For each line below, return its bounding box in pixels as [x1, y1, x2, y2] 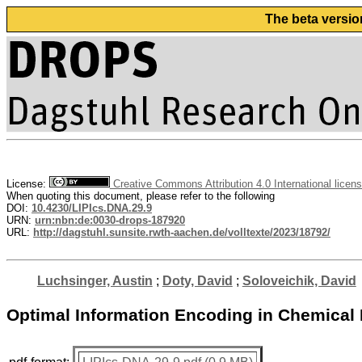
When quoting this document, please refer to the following [6, 190, 275, 202]
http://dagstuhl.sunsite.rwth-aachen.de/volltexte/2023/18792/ [33, 226, 330, 238]
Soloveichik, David [242, 274, 356, 288]
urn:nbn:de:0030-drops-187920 [35, 214, 185, 226]
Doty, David [162, 274, 233, 288]
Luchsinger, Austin [36, 274, 153, 288]
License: [6, 178, 49, 190]
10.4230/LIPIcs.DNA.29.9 [32, 202, 152, 214]
